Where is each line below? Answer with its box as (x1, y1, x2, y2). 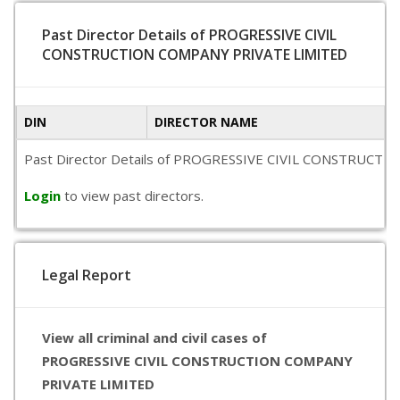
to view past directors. (64, 187, 204, 204)
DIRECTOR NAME (154, 113, 258, 130)
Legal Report (42, 265, 131, 285)
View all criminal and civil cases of (42, 329, 267, 346)
